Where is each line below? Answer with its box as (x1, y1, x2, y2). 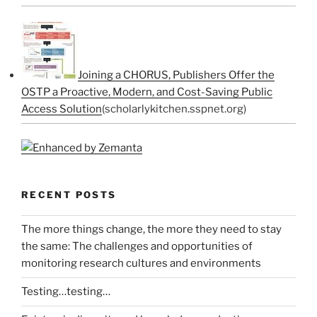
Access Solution (21, 103, 102, 115)
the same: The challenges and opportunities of (21, 240, 253, 253)
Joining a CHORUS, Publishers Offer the (78, 69, 275, 81)
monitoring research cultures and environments (21, 257, 261, 270)
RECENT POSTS (21, 189, 117, 200)
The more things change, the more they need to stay (21, 223, 282, 236)
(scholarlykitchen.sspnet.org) (102, 103, 246, 115)
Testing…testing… (21, 285, 110, 298)
